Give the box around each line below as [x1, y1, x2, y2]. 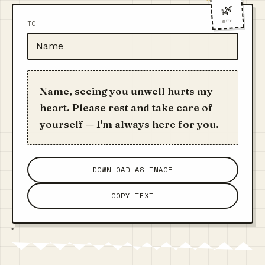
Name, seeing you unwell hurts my [39, 84, 213, 97]
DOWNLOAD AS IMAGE [92, 164, 173, 175]
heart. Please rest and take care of [39, 101, 213, 114]
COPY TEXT [111, 190, 154, 201]
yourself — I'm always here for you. [39, 117, 219, 130]
